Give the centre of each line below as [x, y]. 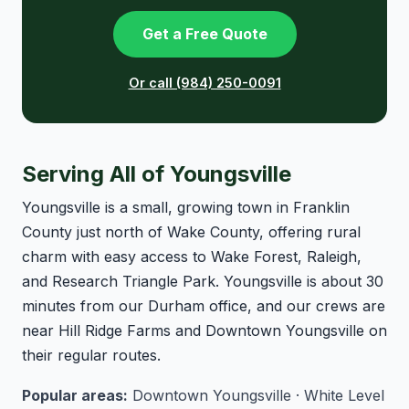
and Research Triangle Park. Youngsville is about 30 [203, 281]
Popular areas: [75, 396]
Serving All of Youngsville [157, 173]
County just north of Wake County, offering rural [191, 231]
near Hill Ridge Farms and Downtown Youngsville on [204, 330]
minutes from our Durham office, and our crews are [204, 305]
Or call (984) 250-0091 [204, 82]
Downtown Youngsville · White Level [256, 396]
